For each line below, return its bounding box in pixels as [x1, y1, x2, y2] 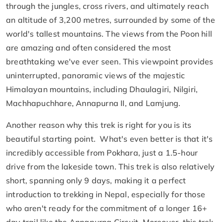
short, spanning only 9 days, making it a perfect [6, 175, 186, 185]
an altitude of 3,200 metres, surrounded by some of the [6, 14, 215, 25]
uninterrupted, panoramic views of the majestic [6, 70, 185, 80]
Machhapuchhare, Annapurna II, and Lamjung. [6, 98, 183, 108]
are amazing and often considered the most [6, 42, 171, 53]
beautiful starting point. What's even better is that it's [6, 133, 213, 144]
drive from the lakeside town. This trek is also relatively [6, 161, 215, 171]
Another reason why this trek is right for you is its [6, 119, 192, 130]
